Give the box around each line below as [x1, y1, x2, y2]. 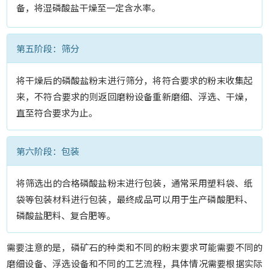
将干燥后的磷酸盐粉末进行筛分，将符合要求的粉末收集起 [16, 74, 253, 86]
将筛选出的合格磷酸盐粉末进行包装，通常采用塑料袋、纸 [16, 177, 253, 189]
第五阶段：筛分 [16, 42, 79, 55]
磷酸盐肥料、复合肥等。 [16, 209, 115, 222]
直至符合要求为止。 [16, 106, 97, 119]
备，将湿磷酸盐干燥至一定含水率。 [16, 1, 160, 14]
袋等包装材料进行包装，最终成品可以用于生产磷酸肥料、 [16, 193, 253, 205]
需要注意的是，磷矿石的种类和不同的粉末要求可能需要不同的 [7, 241, 262, 253]
